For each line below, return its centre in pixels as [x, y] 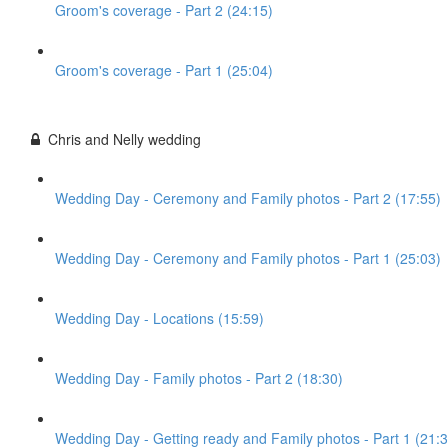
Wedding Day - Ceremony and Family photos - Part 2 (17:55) [248, 198]
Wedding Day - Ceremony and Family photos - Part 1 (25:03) [248, 258]
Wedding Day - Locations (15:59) [159, 318]
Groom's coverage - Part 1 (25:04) [164, 70]
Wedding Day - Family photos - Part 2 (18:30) [199, 378]
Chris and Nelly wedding [124, 139]
